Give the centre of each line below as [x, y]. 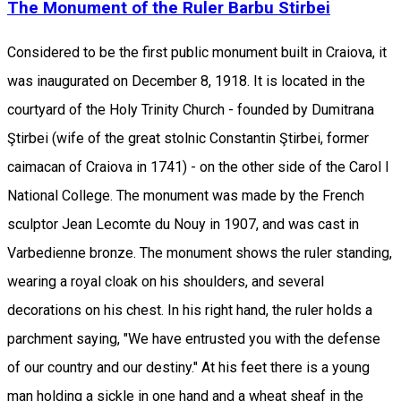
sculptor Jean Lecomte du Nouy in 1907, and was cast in [183, 225]
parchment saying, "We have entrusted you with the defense [194, 339]
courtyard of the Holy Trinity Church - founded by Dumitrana [191, 110]
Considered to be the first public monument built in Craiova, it [197, 53]
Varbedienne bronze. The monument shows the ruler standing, [200, 253]
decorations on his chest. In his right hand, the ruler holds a [190, 311]
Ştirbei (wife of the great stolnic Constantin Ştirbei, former [188, 139]
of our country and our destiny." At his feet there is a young [188, 368]
